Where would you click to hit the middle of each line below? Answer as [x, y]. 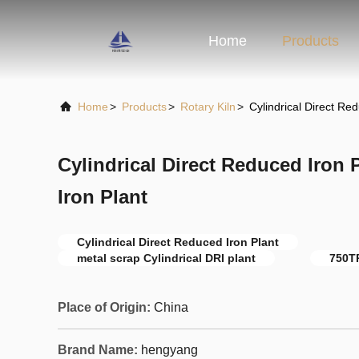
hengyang [169, 350]
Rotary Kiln [208, 107]
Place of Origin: [104, 307]
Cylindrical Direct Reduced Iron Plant [178, 242]
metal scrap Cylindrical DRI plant [166, 258]
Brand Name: [98, 350]
